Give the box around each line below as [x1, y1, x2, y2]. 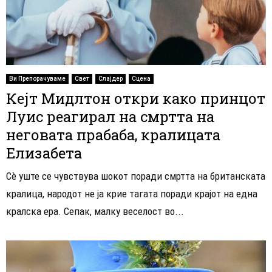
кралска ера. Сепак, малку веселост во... [6, 205, 184, 217]
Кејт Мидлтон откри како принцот [6, 88, 265, 108]
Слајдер [98, 75, 123, 82]
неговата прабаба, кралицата [6, 124, 220, 144]
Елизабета [6, 143, 82, 163]
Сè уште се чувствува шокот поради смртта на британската [6, 169, 265, 182]
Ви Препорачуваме [9, 75, 66, 82]
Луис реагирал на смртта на [6, 106, 214, 126]
